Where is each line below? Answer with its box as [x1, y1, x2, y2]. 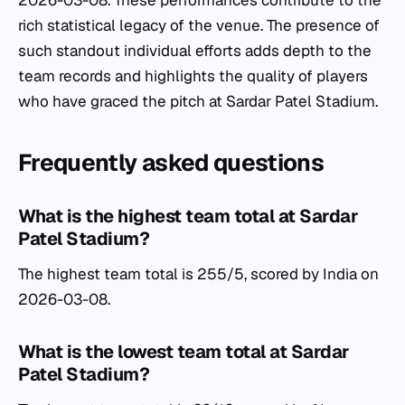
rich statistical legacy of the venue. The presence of [18, 15, 380, 35]
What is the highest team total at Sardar [18, 204, 358, 228]
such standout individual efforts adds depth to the [18, 41, 372, 61]
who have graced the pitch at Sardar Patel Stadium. [18, 91, 378, 111]
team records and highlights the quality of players [18, 66, 368, 86]
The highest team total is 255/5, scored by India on [18, 264, 379, 284]
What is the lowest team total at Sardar [18, 340, 350, 363]
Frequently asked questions [18, 147, 325, 178]
